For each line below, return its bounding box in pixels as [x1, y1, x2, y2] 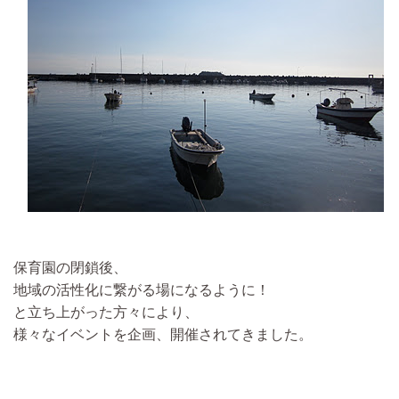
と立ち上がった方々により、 [13, 305, 199, 320]
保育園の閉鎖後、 [13, 260, 127, 275]
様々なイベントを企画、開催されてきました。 [13, 327, 313, 342]
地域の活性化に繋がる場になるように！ [13, 282, 270, 297]
